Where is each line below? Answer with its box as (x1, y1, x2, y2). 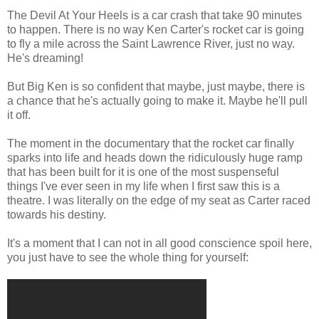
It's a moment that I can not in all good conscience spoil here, (7, 236, 312, 249)
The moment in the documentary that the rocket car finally (7, 137, 294, 150)
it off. (7, 108, 31, 121)
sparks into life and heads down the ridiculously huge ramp (7, 151, 303, 164)
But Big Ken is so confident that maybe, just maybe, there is (7, 80, 305, 93)
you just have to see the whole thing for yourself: (7, 251, 249, 263)
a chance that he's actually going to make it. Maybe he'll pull (7, 94, 308, 107)
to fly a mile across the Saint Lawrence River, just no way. (7, 37, 295, 50)
